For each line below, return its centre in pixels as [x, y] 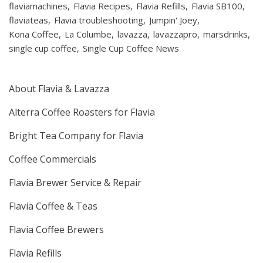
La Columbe [88, 34]
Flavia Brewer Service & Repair [75, 183]
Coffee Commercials [53, 159]
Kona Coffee [34, 34]
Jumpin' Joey [173, 20]
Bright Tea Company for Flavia [76, 136]
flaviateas [28, 20]
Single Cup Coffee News [131, 48]
